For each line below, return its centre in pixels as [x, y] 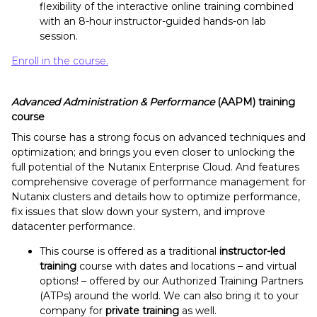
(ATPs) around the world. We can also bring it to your [169, 296]
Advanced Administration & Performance [113, 102]
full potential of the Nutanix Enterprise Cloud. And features [155, 167]
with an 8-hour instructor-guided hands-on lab [153, 22]
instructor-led [252, 252]
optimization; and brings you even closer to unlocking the [153, 152]
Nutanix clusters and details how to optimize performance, [156, 197]
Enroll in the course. [60, 61]
